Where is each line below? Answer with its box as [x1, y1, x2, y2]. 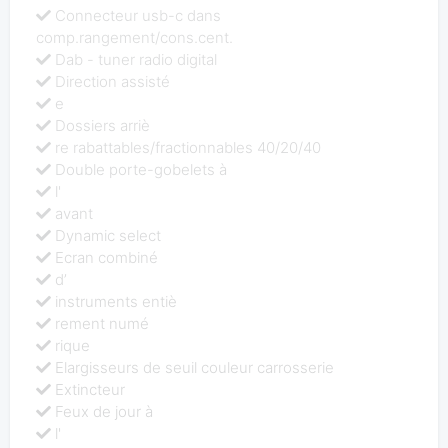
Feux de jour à [55, 401, 154, 421]
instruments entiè [55, 291, 178, 311]
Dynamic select [55, 225, 162, 245]
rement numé [55, 313, 150, 333]
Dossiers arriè [55, 115, 151, 135]
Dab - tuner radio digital [55, 49, 218, 69]
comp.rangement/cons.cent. [36, 27, 234, 47]
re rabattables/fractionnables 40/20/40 [55, 137, 322, 157]
